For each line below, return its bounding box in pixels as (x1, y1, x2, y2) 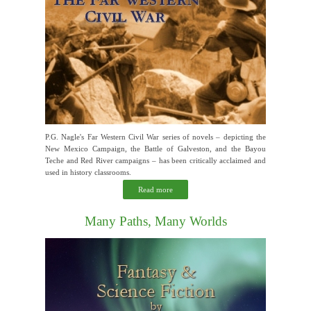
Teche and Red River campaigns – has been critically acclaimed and (45, 155, 266, 165)
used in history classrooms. (45, 167, 131, 176)
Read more (138, 185, 173, 194)
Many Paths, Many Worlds (84, 213, 227, 228)
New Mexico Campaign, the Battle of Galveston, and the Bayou (45, 144, 266, 153)
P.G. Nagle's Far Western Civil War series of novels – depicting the (45, 132, 266, 141)
